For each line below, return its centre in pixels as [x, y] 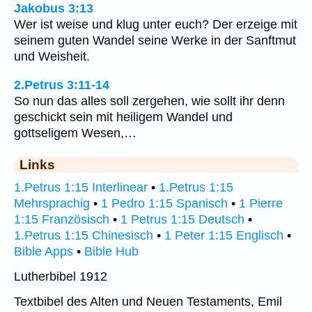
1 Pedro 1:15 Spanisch [164, 203]
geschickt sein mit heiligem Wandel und [123, 117]
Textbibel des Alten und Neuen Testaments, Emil [148, 301]
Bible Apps [44, 251]
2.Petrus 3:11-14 [62, 85]
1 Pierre [261, 203]
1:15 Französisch [62, 219]
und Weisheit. [52, 57]
